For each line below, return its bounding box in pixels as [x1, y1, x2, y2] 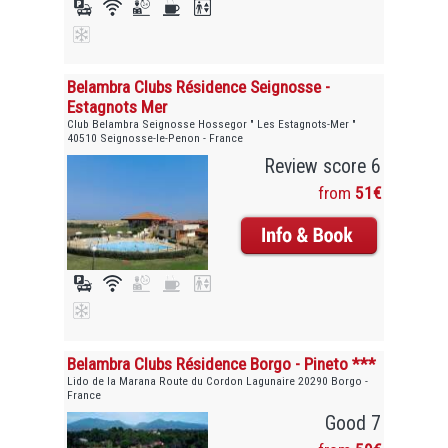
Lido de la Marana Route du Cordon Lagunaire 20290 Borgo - [67, 373, 369, 388]
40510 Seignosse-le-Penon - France [67, 131, 244, 146]
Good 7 [324, 411, 381, 435]
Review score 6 [263, 155, 381, 179]
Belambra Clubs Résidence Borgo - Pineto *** [67, 353, 377, 374]
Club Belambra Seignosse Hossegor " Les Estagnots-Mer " [67, 117, 357, 132]
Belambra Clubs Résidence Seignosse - [67, 77, 331, 98]
